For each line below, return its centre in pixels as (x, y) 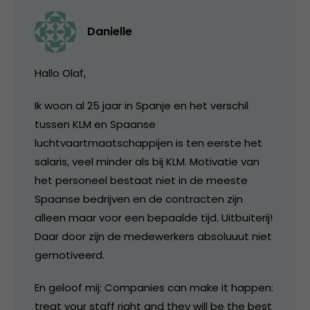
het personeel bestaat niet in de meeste (141, 180)
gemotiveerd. (70, 255)
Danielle (110, 31)
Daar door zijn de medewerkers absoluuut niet (153, 236)
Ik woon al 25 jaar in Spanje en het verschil (142, 105)
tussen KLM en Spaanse (95, 124)
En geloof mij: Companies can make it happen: (154, 287)
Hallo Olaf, (60, 73)
